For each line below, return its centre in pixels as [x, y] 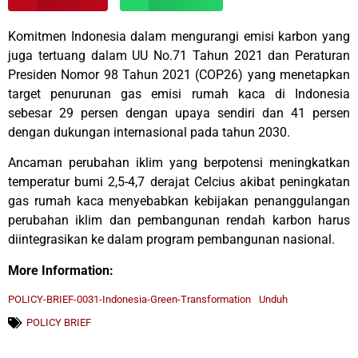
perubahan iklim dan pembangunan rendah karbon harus [179, 221]
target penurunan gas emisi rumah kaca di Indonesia [179, 94]
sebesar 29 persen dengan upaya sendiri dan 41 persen [179, 113]
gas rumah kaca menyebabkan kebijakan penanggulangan [179, 201]
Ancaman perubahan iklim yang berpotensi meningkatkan [179, 163]
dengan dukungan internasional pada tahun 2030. [149, 132]
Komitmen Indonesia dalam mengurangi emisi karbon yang [179, 36]
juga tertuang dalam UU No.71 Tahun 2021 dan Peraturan [179, 56]
